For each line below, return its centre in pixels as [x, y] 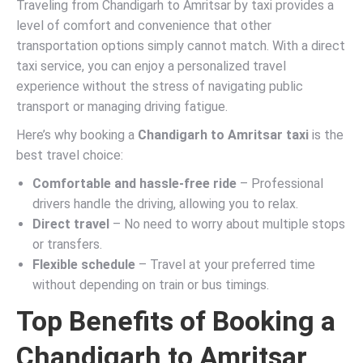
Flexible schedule [84, 265]
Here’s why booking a [77, 135]
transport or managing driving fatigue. [122, 107]
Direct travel [71, 224]
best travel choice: [70, 155]
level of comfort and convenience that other [144, 26]
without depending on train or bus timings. [151, 285]
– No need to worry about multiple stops [227, 224]
